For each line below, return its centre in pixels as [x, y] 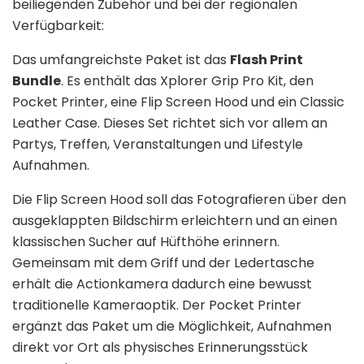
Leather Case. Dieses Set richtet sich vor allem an [170, 123]
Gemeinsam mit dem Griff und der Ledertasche [163, 262]
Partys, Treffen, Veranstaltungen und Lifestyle [158, 144]
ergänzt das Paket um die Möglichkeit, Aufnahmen [172, 326]
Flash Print [266, 59]
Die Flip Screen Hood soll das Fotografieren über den [179, 199]
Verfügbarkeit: [58, 25]
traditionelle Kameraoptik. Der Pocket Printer [157, 305]
